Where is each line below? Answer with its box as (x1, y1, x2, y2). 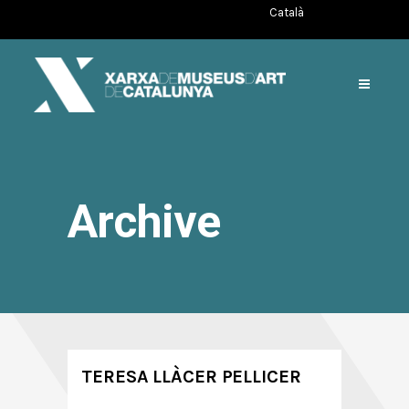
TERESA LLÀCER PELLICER (81, 366, 301, 387)
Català (268, 5, 304, 20)
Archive (68, 195, 220, 248)
